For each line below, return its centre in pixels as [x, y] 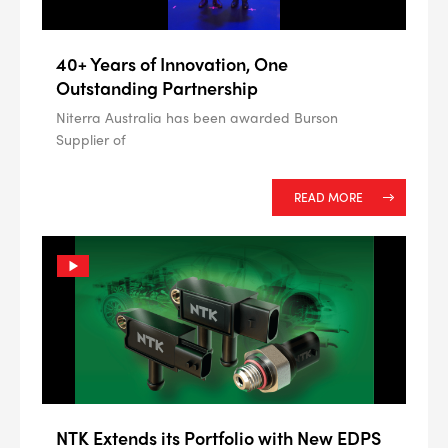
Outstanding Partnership [157, 87]
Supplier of [91, 138]
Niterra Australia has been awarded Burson [197, 116]
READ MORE [328, 196]
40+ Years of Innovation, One [172, 64]
